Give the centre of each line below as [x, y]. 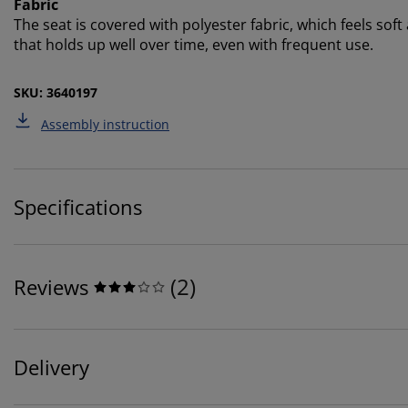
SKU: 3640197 [56, 92]
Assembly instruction [105, 124]
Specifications [78, 206]
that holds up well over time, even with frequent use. [194, 44]
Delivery [51, 367]
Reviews [51, 286]
